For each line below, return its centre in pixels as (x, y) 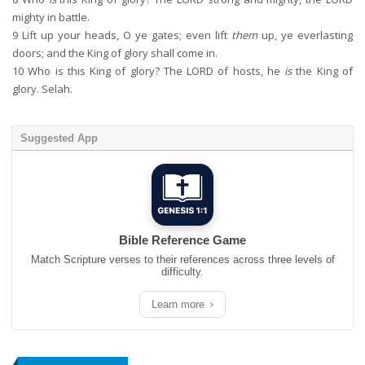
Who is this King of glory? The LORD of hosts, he (154, 71)
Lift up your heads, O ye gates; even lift (125, 35)
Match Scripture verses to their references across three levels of (182, 259)
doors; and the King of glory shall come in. (115, 53)
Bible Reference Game (182, 240)
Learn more (180, 304)
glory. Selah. (42, 89)
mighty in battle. (51, 17)
